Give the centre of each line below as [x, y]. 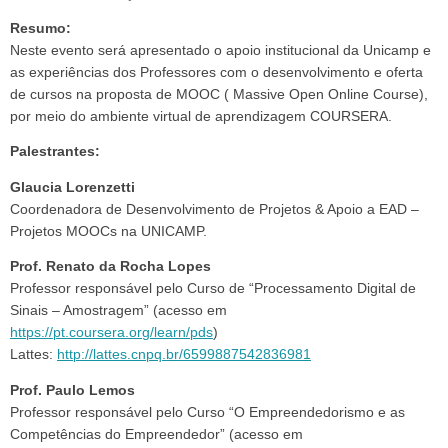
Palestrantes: [55, 152]
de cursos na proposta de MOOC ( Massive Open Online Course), [219, 94]
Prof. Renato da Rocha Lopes [110, 267]
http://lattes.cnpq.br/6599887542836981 [184, 355]
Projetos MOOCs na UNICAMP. [108, 231]
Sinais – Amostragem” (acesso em [118, 311]
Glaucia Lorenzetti [72, 187]
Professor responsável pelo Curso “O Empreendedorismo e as [207, 412]
